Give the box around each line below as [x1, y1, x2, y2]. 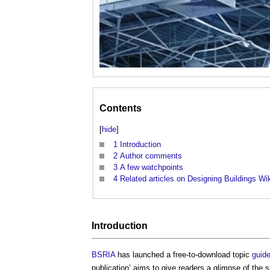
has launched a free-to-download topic [115, 250, 252, 259]
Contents [99, 103, 142, 114]
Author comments [120, 151, 182, 161]
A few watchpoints [120, 163, 183, 172]
